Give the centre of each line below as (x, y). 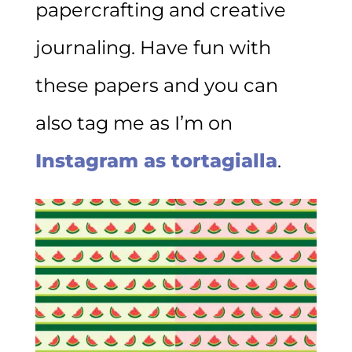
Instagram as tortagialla (156, 160)
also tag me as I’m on (134, 123)
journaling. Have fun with (153, 47)
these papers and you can (156, 85)
